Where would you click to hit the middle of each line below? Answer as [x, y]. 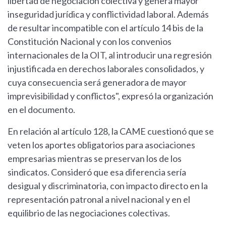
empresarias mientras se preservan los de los [95, 159]
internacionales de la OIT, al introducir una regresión [110, 55]
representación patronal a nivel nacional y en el [99, 200]
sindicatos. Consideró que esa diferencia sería [97, 172]
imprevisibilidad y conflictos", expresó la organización [110, 96]
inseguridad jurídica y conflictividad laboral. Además [108, 14]
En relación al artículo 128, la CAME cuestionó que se [111, 131]
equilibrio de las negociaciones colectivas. [89, 213]
